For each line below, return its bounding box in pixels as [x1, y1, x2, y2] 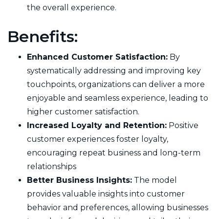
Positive [167, 120, 198, 130]
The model [132, 175, 177, 185]
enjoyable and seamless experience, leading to [27, 93, 208, 103]
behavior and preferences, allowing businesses [27, 202, 208, 212]
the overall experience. [27, 2, 116, 12]
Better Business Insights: [27, 175, 132, 185]
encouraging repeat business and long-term [27, 148, 200, 157]
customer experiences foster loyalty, [27, 134, 168, 144]
